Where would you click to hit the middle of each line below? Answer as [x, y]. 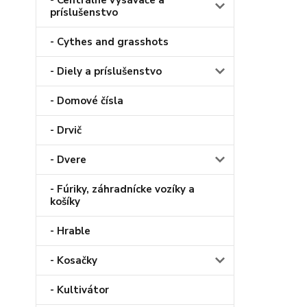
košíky [65, 202]
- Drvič [66, 131]
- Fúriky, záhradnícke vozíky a [122, 189]
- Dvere [68, 160]
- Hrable [70, 231]
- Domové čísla [87, 101]
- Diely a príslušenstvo [106, 72]
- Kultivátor [79, 290]
